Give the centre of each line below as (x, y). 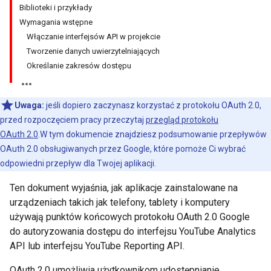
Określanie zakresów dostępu (79, 66)
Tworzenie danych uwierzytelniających (93, 51)
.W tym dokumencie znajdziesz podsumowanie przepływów (152, 134)
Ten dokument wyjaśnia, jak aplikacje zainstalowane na (124, 188)
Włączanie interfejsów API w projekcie (93, 37)
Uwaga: (29, 105)
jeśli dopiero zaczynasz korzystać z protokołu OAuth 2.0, (153, 105)
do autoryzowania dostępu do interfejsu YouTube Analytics (133, 231)
